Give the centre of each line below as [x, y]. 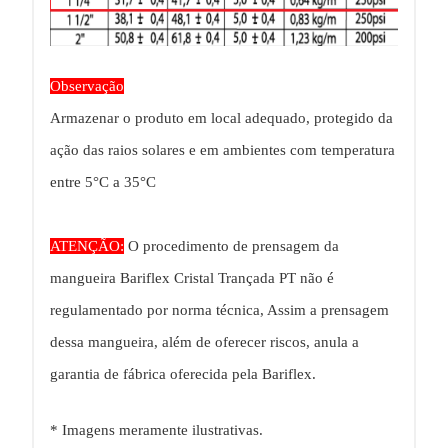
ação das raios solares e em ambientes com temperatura [222, 150]
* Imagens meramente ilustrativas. [156, 430]
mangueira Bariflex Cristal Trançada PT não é [192, 278]
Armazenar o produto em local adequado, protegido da [221, 118]
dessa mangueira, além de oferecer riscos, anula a [204, 342]
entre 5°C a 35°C [103, 182]
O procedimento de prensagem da [231, 246]
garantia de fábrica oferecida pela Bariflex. [183, 374]
